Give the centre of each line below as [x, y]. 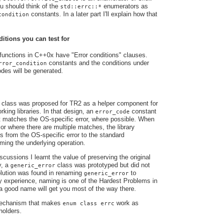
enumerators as [125, 6]
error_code [112, 112]
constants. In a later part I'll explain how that [93, 14]
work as [127, 203]
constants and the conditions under [98, 63]
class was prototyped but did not [103, 165]
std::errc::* [81, 7]
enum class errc [89, 203]
